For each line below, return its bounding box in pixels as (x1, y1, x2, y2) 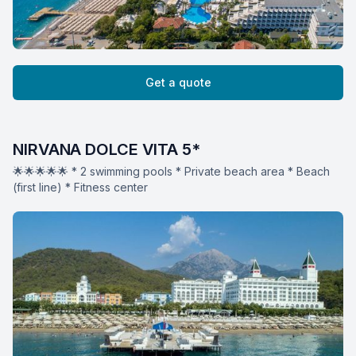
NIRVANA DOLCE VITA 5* (13, 139, 200, 159)
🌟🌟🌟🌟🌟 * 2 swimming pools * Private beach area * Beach (13, 164, 330, 178)
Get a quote (145, 75, 211, 89)
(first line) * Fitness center (13, 180, 148, 194)
